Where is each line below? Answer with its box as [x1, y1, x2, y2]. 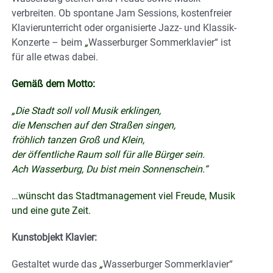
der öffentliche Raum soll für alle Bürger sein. [12, 148, 205, 160]
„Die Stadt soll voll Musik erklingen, [12, 104, 161, 116]
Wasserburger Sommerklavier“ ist [88, 36, 231, 48]
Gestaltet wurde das [12, 258, 99, 270]
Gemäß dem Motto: [12, 77, 95, 90]
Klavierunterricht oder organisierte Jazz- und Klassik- [12, 21, 236, 34]
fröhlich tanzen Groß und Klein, [12, 133, 144, 146]
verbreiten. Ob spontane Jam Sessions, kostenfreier [12, 7, 232, 19]
